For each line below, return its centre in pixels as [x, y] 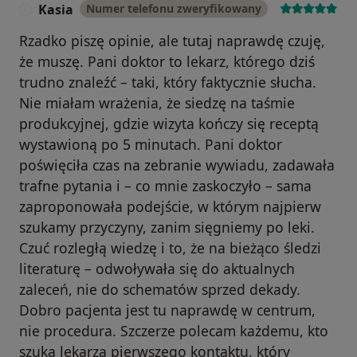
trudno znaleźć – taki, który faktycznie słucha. [168, 82]
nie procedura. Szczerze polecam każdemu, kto [174, 330]
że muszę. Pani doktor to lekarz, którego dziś [167, 61]
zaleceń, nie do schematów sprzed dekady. [160, 289]
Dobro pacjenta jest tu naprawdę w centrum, [167, 310]
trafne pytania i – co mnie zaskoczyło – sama [165, 185]
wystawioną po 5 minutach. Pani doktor [151, 144]
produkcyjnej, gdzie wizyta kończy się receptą [169, 123]
